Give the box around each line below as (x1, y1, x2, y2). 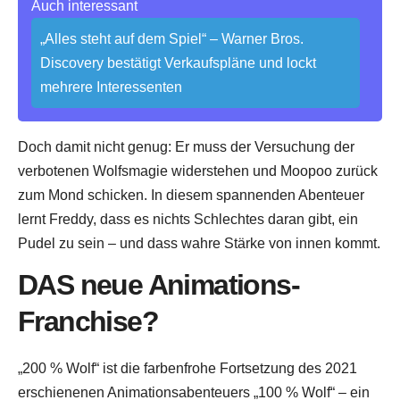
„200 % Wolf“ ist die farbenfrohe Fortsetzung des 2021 (18, 360, 357, 376)
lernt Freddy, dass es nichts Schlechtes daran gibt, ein (18, 212, 358, 228)
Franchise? (18, 304, 158, 337)
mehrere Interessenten (40, 79, 182, 96)
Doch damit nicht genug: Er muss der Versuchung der (18, 139, 354, 155)
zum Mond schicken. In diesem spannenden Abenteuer (18, 187, 364, 204)
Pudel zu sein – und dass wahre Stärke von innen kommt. (18, 236, 380, 252)
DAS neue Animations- (18, 268, 299, 301)
